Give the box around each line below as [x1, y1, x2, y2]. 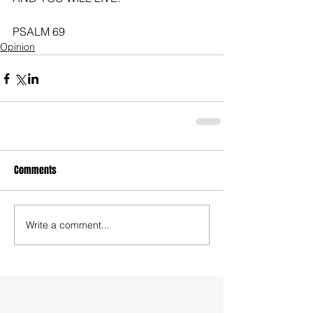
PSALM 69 [13, 24, 65, 39]
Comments [14, 163, 57, 178]
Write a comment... [26, 218, 110, 231]
